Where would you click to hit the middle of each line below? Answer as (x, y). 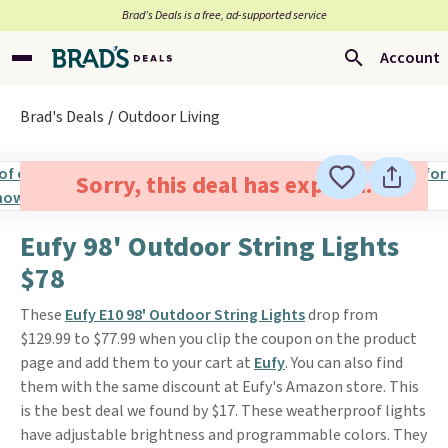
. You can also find (344, 363)
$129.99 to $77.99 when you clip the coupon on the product (218, 339)
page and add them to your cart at (137, 363)
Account (410, 58)
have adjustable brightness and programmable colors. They (223, 435)
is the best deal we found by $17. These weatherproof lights (223, 411)
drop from (341, 315)
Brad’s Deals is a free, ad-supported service (224, 15)
